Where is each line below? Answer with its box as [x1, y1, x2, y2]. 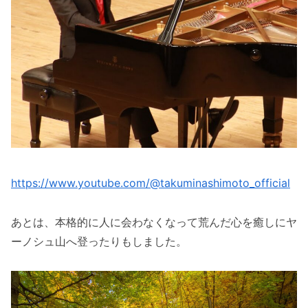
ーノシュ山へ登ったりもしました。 [11, 234, 187, 248]
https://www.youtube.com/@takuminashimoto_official [11, 175, 290, 190]
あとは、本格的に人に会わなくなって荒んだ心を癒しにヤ [11, 214, 297, 229]
